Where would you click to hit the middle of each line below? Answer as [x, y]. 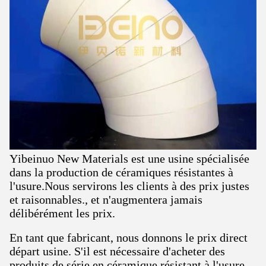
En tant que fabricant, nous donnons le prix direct [129, 237]
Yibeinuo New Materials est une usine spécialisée [129, 159]
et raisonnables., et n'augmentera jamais [106, 199]
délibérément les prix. [62, 213]
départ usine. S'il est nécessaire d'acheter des [117, 251]
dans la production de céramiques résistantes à [121, 172]
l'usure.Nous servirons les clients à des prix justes [129, 186]
